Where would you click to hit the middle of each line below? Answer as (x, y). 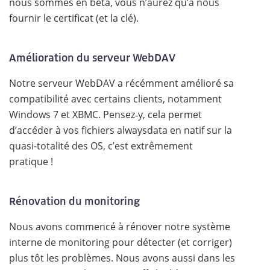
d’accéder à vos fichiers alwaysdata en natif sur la (121, 130)
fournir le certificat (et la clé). (74, 18)
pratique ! (31, 162)
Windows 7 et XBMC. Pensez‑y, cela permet (105, 115)
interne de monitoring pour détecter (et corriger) (121, 242)
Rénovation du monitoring (74, 201)
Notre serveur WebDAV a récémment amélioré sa (121, 83)
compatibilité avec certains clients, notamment (115, 99)
